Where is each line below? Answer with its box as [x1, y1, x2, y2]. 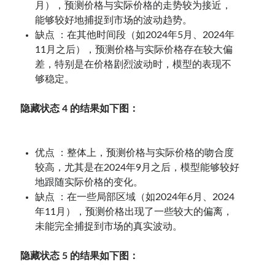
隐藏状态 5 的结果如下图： [20, 250, 139, 261]
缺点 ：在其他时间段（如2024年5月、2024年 [35, 29, 235, 40]
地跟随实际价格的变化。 [35, 177, 144, 187]
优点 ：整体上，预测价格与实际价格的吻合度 [35, 147, 234, 158]
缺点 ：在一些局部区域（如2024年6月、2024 [35, 192, 235, 202]
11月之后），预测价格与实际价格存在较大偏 [35, 44, 233, 55]
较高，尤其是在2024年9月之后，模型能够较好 [35, 162, 240, 172]
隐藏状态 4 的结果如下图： [20, 103, 139, 114]
